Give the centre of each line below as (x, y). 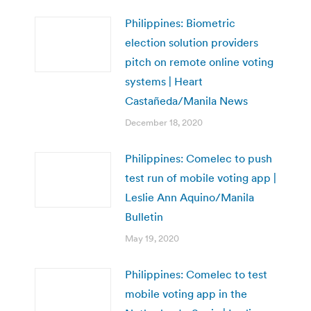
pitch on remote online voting (199, 61)
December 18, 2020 (164, 122)
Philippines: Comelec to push (199, 158)
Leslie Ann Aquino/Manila (190, 197)
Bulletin (144, 216)
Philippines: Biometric (180, 23)
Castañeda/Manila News (186, 100)
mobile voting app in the (186, 293)
